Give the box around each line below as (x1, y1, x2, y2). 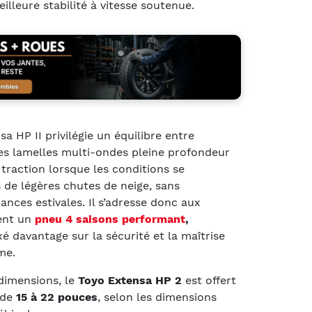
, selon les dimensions (97, 290, 217, 304)
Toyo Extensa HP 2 (78, 273, 182, 287)
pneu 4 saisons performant (35, 212, 185, 226)
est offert (182, 273, 236, 287)
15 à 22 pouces (16, 290, 97, 304)
